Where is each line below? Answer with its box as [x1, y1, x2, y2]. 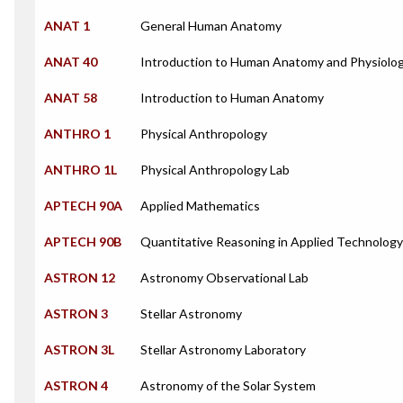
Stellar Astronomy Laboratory [140, 342, 306, 357]
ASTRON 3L [44, 342, 114, 357]
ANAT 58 [44, 90, 97, 105]
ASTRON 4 [44, 378, 108, 393]
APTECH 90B [44, 234, 121, 249]
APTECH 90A [44, 198, 122, 213]
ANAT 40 [44, 54, 97, 69]
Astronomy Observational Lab [140, 270, 309, 285]
